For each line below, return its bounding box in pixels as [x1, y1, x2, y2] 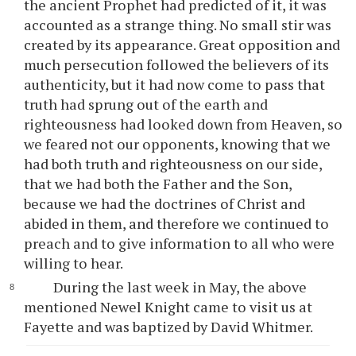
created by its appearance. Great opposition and [24, 35, 341, 54]
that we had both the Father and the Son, [24, 174, 292, 193]
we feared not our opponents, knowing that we [24, 134, 331, 153]
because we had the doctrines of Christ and [24, 194, 306, 213]
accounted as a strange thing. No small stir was [24, 15, 332, 34]
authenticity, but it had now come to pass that [24, 75, 326, 94]
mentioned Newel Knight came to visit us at [24, 297, 313, 316]
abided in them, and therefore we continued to [24, 214, 330, 233]
